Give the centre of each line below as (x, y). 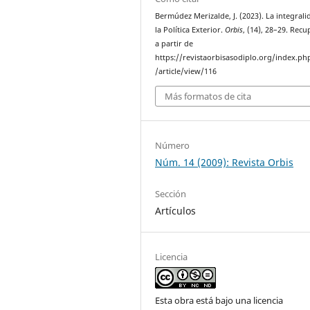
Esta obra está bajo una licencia (219, 300)
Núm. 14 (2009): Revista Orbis (225, 162)
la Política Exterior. (190, 30)
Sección (171, 193)
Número (173, 145)
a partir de (174, 44)
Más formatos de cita (208, 96)
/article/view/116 (186, 72)
